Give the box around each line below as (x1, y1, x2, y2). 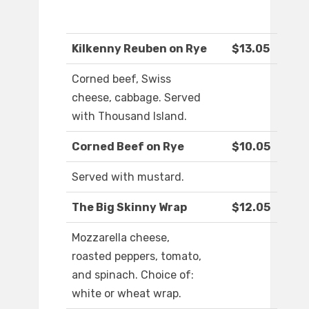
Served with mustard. (72, 170, 184, 184)
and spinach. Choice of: (72, 268, 194, 282)
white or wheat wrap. (72, 287, 181, 301)
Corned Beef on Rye (72, 140, 184, 154)
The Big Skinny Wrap (72, 201, 187, 215)
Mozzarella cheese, (72, 231, 170, 245)
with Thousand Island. (72, 110, 187, 123)
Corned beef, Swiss (72, 72, 171, 86)
